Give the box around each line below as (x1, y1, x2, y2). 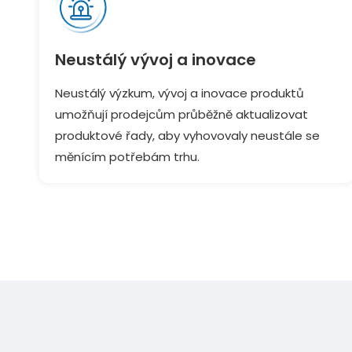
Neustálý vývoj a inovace (55, 49, 256, 71)
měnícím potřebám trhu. (55, 148, 200, 165)
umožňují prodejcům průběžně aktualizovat (55, 106, 308, 123)
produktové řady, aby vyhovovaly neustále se (55, 127, 320, 144)
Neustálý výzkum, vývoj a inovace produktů (55, 85, 304, 101)
